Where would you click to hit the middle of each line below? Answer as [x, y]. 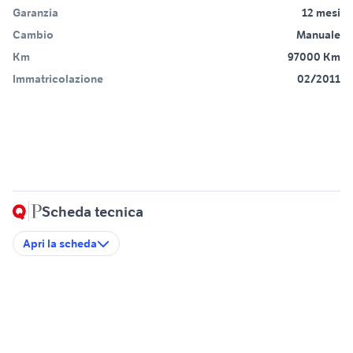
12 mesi [321, 13]
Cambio [33, 35]
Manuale [318, 35]
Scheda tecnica [93, 212]
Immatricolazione [58, 79]
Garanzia [35, 13]
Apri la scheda [60, 244]
